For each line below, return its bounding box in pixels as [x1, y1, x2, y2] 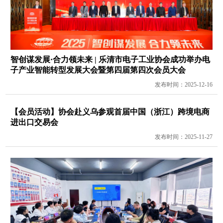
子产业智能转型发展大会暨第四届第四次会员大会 [10, 66, 186, 75]
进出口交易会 [10, 118, 59, 127]
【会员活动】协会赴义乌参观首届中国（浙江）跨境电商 [10, 108, 210, 116]
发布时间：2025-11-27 [154, 133, 213, 141]
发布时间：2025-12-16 [154, 81, 213, 89]
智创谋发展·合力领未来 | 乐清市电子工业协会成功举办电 [10, 55, 211, 64]
